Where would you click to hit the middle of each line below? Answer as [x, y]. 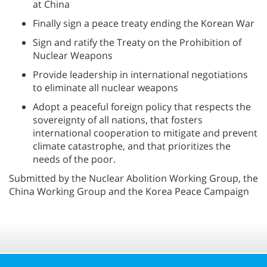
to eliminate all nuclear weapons [105, 88]
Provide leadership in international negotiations [140, 74]
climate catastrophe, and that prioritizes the [132, 146]
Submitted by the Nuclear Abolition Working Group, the [133, 178]
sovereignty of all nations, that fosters [118, 120]
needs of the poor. [74, 159]
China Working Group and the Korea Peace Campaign [129, 191]
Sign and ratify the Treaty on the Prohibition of [137, 42]
